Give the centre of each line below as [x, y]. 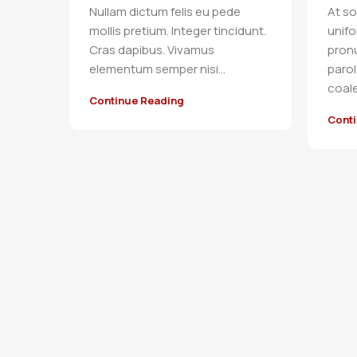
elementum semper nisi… [157, 69]
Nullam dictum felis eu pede [165, 11]
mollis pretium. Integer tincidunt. [177, 30]
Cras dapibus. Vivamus [151, 49]
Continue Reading [136, 100]
